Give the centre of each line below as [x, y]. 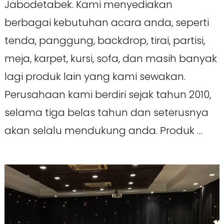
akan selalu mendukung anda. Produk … [103, 131]
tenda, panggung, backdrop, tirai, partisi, [104, 41]
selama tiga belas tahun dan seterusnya [106, 113]
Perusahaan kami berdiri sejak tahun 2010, [107, 95]
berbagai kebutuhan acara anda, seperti [106, 23]
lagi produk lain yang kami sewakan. [95, 77]
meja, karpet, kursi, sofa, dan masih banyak [110, 59]
